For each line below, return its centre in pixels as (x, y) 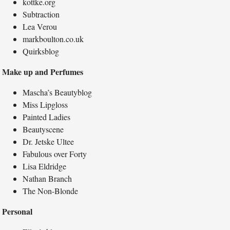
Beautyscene (43, 129)
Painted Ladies (47, 117)
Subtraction (41, 14)
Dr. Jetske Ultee (49, 142)
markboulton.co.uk (53, 39)
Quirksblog (41, 51)
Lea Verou (40, 27)
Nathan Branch (47, 179)
